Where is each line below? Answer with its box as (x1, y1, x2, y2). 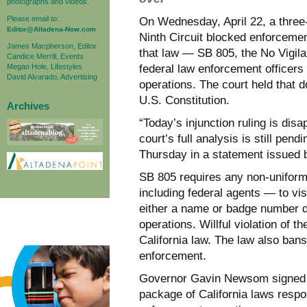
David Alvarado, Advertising (7, 72, 97, 81)
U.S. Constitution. (139, 93, 230, 107)
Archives (7, 99, 49, 112)
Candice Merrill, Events (7, 51, 84, 60)
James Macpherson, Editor (7, 41, 97, 50)
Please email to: (7, 14, 59, 23)
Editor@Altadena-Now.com (7, 25, 96, 33)
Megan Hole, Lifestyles (7, 62, 82, 71)
